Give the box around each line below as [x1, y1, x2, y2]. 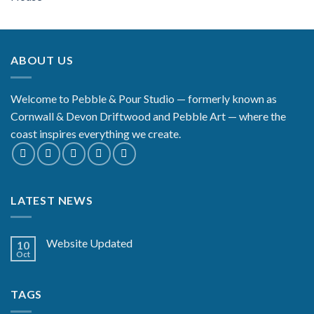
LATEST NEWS [11, 193, 93, 207]
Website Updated [46, 236, 132, 250]
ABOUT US [11, 53, 74, 67]
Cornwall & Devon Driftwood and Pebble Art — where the [11, 109, 286, 123]
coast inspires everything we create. [11, 126, 185, 140]
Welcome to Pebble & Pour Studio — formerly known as [11, 91, 277, 105]
